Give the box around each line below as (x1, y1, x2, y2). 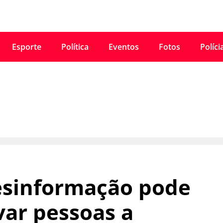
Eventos (108, 41, 139, 52)
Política (61, 41, 89, 52)
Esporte (11, 41, 41, 52)
